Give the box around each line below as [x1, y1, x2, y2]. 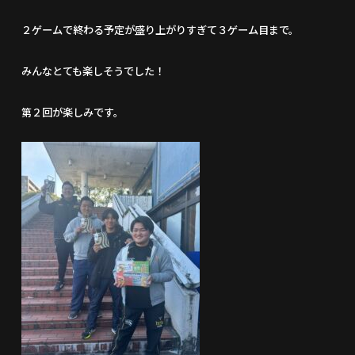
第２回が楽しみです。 [21, 105, 124, 120]
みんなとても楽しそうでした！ [21, 63, 166, 78]
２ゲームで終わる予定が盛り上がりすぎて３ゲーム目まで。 [21, 22, 300, 37]
